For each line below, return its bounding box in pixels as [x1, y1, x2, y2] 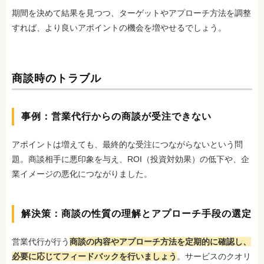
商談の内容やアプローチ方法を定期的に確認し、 [70, 237, 251, 246]
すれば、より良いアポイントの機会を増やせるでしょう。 [12, 23, 226, 32]
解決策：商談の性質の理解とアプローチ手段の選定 [21, 209, 252, 219]
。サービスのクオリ [177, 252, 251, 261]
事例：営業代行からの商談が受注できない [21, 111, 212, 121]
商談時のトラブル [12, 72, 101, 84]
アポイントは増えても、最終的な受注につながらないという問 [12, 140, 243, 149]
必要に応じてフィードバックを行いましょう [12, 252, 177, 261]
